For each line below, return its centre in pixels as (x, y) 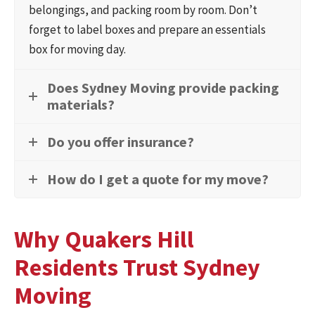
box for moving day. (77, 50)
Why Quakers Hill (104, 239)
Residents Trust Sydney (137, 267)
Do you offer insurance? (121, 142)
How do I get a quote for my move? (158, 179)
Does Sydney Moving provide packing (163, 88)
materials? (81, 105)
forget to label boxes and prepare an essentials (147, 30)
